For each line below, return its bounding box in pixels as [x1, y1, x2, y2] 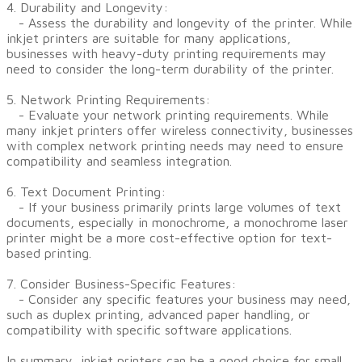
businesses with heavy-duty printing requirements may [6, 46, 326, 61]
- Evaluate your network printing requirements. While [6, 107, 329, 122]
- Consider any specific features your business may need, [6, 292, 351, 306]
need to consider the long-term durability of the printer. [6, 61, 334, 76]
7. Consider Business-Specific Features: [6, 276, 236, 291]
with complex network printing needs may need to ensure [6, 138, 343, 153]
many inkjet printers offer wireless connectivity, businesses [6, 123, 353, 137]
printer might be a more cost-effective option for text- [6, 230, 332, 245]
